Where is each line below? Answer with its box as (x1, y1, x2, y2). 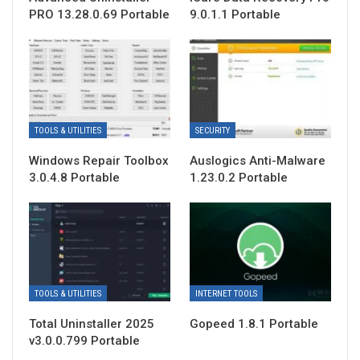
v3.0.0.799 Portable (29, 333, 140, 349)
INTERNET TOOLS (195, 288, 257, 300)
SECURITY (195, 125, 230, 136)
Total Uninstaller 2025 (29, 317, 154, 332)
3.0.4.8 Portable (29, 170, 120, 185)
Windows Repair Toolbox (29, 153, 169, 168)
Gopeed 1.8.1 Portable (190, 317, 318, 332)
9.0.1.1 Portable (190, 6, 280, 22)
